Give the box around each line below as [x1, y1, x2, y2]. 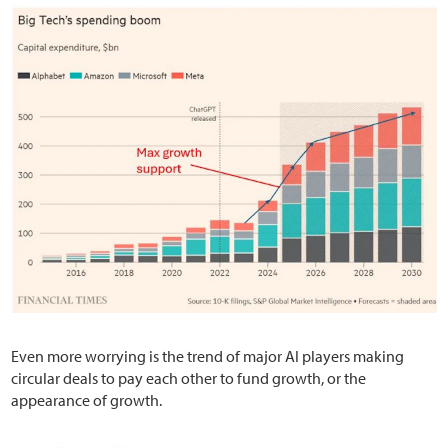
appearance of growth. [11, 389, 163, 410]
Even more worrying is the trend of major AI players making [11, 345, 405, 366]
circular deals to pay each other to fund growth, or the [11, 367, 367, 388]
